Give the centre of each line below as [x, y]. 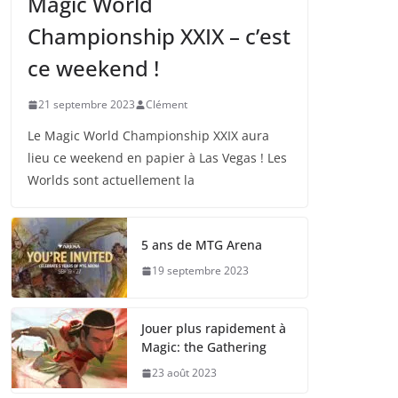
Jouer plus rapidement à [214, 329]
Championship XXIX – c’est [159, 36]
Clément [167, 105]
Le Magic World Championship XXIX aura [148, 136]
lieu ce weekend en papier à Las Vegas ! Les [157, 158]
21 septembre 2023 [87, 105]
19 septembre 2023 [200, 271]
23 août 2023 [184, 373]
